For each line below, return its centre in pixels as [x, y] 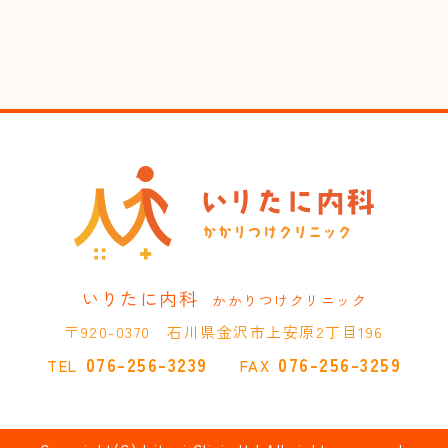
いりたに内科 [139, 297]
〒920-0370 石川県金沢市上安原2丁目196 [224, 331]
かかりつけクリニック [289, 299]
